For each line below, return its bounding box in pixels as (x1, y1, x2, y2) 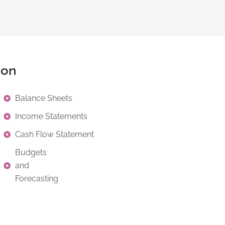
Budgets (15, 147, 47, 157)
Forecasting (15, 173, 58, 183)
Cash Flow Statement (15, 129, 94, 139)
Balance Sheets (15, 93, 72, 103)
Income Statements (15, 111, 87, 121)
